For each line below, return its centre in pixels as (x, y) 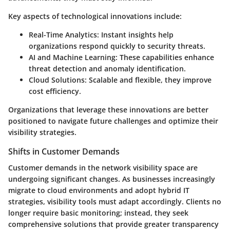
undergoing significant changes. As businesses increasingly (112, 179)
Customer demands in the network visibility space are (103, 168)
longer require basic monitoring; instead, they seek (98, 213)
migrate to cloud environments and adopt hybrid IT (99, 190)
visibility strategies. (42, 132)
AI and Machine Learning (72, 57)
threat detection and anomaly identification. (107, 68)
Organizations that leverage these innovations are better (108, 109)
